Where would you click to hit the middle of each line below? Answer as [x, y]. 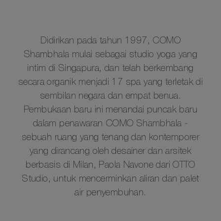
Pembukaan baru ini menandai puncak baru [110, 110]
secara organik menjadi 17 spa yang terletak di [110, 83]
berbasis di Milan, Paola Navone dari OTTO [110, 166]
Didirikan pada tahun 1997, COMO [110, 41]
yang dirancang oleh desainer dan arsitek [110, 152]
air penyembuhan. [110, 193]
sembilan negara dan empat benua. [110, 96]
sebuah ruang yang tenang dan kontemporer [110, 138]
